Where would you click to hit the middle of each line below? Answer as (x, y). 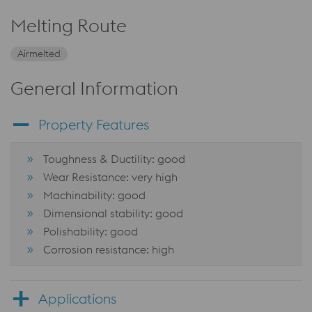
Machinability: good (94, 195)
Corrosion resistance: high (109, 249)
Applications (77, 298)
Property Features (94, 124)
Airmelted (39, 54)
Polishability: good (91, 231)
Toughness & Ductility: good (114, 159)
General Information (94, 88)
